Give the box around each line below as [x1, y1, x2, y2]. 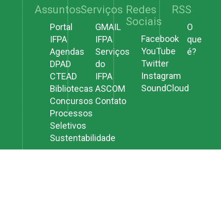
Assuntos [35, 3, 81, 16]
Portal [49, 22, 73, 33]
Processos [49, 108, 93, 119]
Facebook [141, 34, 179, 44]
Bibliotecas [49, 83, 93, 94]
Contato [95, 96, 127, 107]
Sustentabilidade [49, 133, 115, 144]
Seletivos [49, 120, 86, 131]
